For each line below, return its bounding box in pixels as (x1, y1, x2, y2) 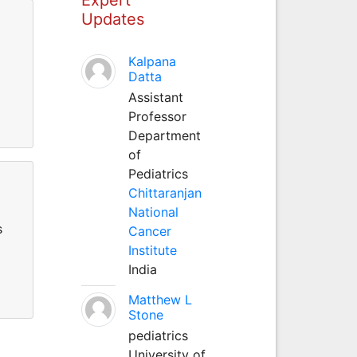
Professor (127, 108, 186, 124)
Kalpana (127, 53, 176, 69)
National (127, 203, 178, 220)
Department (127, 127, 201, 143)
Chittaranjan (127, 184, 202, 201)
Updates (80, 9, 144, 29)
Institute (127, 241, 177, 258)
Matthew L (127, 291, 192, 308)
